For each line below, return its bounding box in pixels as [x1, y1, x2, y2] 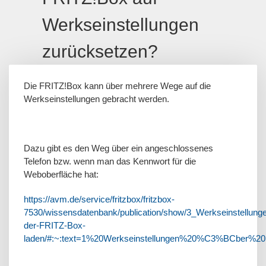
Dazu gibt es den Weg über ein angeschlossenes [24, 143, 213, 153]
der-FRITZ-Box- [24, 220, 85, 230]
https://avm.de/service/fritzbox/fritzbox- [24, 194, 175, 204]
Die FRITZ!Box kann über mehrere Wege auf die [24, 81, 211, 91]
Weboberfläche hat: [24, 169, 99, 179]
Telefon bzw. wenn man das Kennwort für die [24, 156, 196, 166]
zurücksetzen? [42, 42, 158, 61]
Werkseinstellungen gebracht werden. [24, 94, 172, 104]
